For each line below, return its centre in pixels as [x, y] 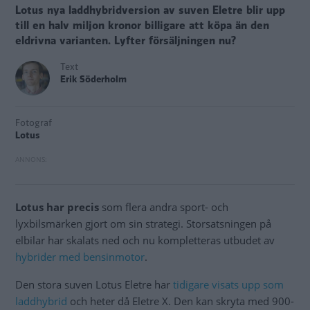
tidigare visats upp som [228, 285]
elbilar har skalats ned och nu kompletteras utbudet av [145, 240]
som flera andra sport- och [164, 207]
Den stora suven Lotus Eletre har [94, 285]
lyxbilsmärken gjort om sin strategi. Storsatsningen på [143, 224]
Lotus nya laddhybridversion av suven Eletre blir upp [150, 11]
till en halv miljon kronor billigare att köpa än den [142, 26]
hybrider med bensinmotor [80, 257]
